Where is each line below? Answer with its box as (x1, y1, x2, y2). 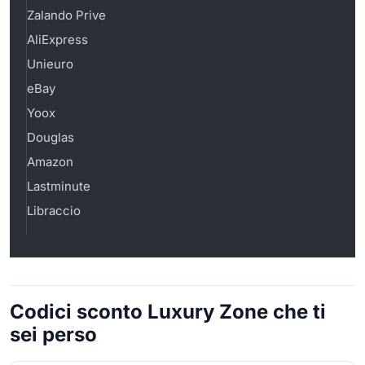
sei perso (10, 322, 97, 346)
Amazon (27, 153, 73, 169)
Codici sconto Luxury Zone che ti (10, 299, 326, 323)
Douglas (27, 129, 74, 145)
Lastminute (27, 178, 90, 194)
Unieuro (27, 55, 73, 72)
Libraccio (27, 202, 81, 218)
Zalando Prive (27, 7, 106, 23)
